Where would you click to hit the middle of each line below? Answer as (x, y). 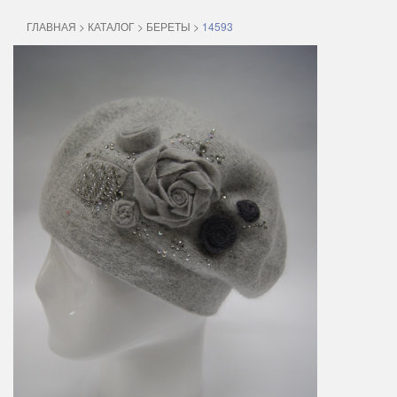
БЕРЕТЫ (168, 26)
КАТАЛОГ (111, 26)
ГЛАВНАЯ (51, 26)
